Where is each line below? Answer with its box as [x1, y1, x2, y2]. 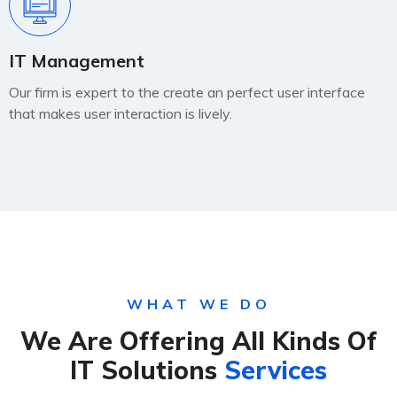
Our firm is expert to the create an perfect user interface [9, 83, 365, 101]
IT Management [9, 50, 144, 72]
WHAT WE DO [126, 295, 271, 313]
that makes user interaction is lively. [9, 105, 232, 122]
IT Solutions [70, 354, 224, 385]
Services [224, 354, 327, 385]
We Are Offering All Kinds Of [19, 325, 378, 356]
